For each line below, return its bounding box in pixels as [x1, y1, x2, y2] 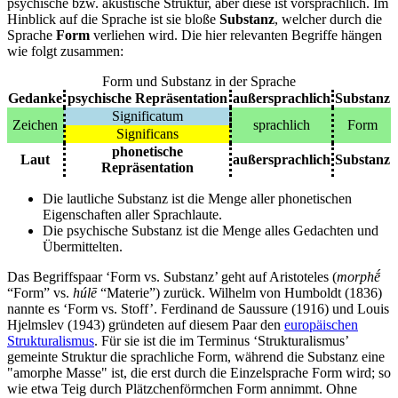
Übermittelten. [43, 239, 123, 254]
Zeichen [12, 117, 58, 132]
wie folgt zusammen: [7, 44, 123, 59]
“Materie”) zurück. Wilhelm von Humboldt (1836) [97, 285, 382, 300]
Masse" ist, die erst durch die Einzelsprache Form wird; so [62, 365, 391, 380]
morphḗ [337, 269, 380, 284]
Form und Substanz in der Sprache [102, 74, 296, 89]
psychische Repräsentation [68, 91, 227, 106]
